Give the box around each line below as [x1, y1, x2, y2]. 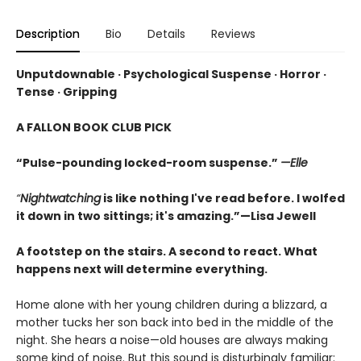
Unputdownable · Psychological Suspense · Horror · [16, 66, 326, 83]
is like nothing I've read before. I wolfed [101, 190, 345, 207]
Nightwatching [20, 190, 101, 207]
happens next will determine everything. [16, 261, 268, 278]
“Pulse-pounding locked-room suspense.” [16, 155, 280, 172]
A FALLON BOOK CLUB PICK [16, 119, 172, 136]
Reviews [211, 26, 255, 43]
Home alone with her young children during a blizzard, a [16, 297, 327, 313]
